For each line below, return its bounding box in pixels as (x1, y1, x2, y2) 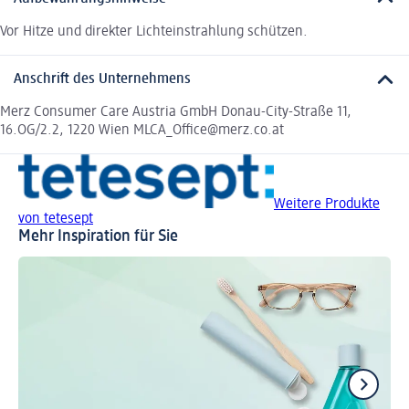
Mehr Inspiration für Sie (18, 228, 178, 246)
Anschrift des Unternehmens (14, 72, 191, 88)
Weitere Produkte (274, 197, 380, 213)
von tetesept (18, 212, 93, 227)
